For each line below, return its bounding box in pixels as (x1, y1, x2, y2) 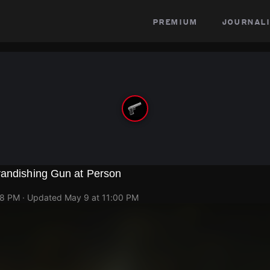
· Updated (22, 192, 62, 202)
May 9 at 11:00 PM (64, 192, 139, 202)
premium (152, 15, 198, 27)
